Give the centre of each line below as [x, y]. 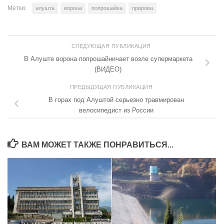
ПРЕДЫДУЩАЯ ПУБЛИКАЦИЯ [112, 87]
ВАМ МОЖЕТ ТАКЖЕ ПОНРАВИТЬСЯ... [97, 145]
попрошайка [107, 8]
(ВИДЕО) [108, 69]
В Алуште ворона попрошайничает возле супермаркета [108, 59]
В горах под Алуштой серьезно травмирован [116, 100]
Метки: [17, 8]
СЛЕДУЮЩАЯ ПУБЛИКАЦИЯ [112, 46]
